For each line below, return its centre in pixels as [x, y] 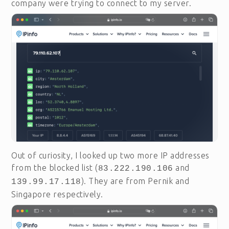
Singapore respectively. [57, 194]
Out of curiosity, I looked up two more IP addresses [110, 156]
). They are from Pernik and [135, 181]
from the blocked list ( [55, 168]
